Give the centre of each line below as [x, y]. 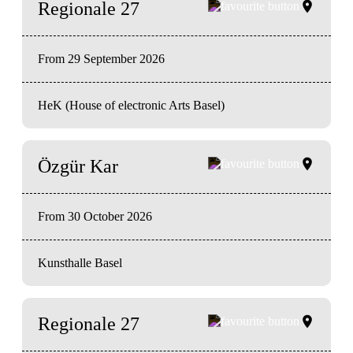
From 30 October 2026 [95, 216]
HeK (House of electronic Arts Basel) [131, 105]
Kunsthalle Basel [80, 262]
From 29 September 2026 [101, 58]
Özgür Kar [78, 166]
